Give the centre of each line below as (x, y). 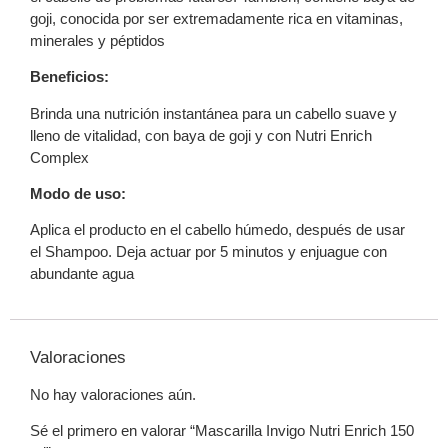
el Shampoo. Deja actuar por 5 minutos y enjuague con (208, 252)
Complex (59, 157)
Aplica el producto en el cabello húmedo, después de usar (217, 230)
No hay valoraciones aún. (113, 394)
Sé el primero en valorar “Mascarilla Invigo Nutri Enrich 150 (222, 431)
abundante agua (82, 274)
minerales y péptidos (97, 40)
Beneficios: (69, 77)
